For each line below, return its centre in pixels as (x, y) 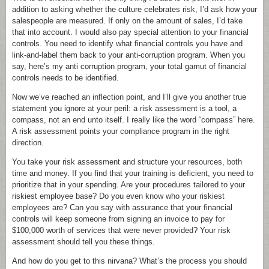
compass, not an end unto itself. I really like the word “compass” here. (134, 120)
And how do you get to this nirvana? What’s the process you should (129, 261)
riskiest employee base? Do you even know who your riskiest (118, 196)
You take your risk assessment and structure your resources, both (127, 162)
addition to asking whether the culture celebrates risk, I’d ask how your (134, 9)
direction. (28, 143)
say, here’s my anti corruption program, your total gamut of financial (129, 66)
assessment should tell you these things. (83, 242)
